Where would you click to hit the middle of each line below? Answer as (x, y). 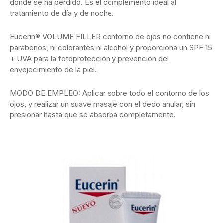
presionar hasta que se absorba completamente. (93, 114)
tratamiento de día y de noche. (62, 13)
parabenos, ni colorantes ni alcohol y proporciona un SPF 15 (111, 47)
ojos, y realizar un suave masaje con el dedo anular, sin (103, 104)
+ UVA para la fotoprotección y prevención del (89, 58)
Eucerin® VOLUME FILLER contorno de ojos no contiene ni (110, 36)
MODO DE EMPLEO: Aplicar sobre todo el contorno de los (110, 93)
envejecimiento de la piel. (53, 69)
